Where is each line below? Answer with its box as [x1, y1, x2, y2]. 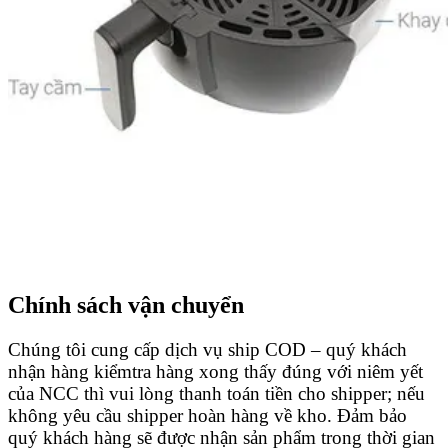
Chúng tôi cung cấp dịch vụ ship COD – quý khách [8, 339, 407, 361]
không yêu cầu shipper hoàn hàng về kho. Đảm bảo [8, 405, 407, 427]
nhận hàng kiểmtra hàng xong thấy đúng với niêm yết [8, 361, 423, 383]
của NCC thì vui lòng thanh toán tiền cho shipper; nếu [8, 383, 425, 405]
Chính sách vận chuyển [8, 292, 244, 319]
